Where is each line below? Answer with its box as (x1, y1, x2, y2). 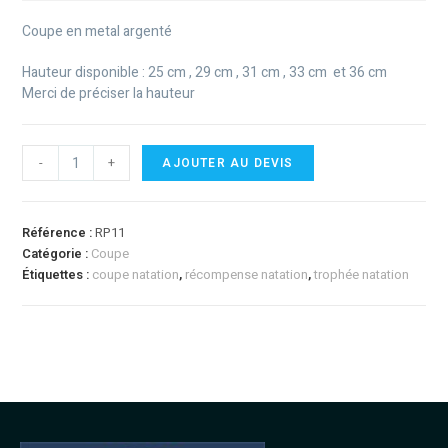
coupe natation (92, 265, 180, 285)
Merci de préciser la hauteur (22, 83, 196, 105)
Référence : (22, 223, 96, 243)
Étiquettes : (22, 265, 93, 285)
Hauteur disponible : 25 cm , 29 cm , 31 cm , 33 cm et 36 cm (22, 62, 388, 84)
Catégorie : (22, 244, 92, 264)
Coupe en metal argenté (22, 21, 173, 43)
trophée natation (314, 265, 410, 285)
